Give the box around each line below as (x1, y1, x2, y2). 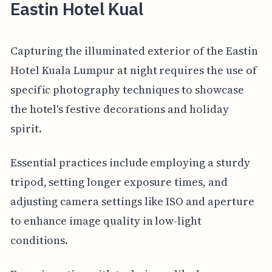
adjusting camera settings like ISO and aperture (10, 194, 254, 209)
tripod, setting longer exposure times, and (10, 174, 228, 190)
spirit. (10, 121, 42, 137)
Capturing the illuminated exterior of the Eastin (10, 43, 258, 59)
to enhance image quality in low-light (10, 213, 202, 229)
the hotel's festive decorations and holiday (10, 101, 229, 117)
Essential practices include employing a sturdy (10, 155, 250, 171)
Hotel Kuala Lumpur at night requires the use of (10, 63, 257, 78)
